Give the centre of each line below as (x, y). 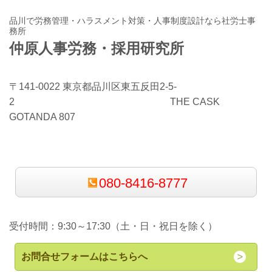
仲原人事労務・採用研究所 (97, 48)
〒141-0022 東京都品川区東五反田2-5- (93, 86)
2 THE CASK (114, 101)
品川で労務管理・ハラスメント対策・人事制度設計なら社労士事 (132, 20)
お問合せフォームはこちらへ (85, 257)
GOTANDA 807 (42, 117)
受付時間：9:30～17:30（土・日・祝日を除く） (113, 226)
